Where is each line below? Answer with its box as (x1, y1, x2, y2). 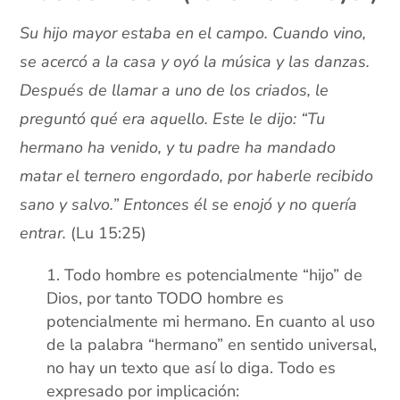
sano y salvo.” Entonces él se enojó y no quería (20, 194, 358, 216)
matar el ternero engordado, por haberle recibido (20, 165, 374, 187)
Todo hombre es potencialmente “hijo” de (64, 264, 363, 287)
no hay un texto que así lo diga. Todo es (46, 357, 337, 379)
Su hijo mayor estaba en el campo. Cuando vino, (20, 22, 367, 45)
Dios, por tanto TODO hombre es (46, 287, 285, 310)
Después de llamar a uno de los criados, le (20, 79, 329, 102)
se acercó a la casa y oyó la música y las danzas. (20, 51, 371, 73)
